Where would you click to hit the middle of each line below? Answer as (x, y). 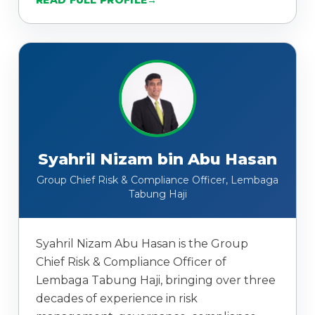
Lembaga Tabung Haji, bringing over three (156, 281)
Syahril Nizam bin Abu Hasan (157, 160)
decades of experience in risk (117, 299)
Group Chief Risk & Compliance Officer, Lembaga (157, 180)
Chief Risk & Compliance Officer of (131, 262)
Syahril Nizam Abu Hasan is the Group (142, 244)
